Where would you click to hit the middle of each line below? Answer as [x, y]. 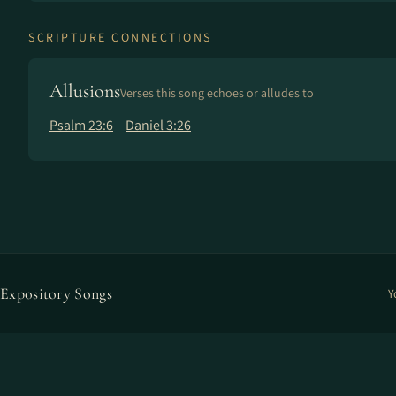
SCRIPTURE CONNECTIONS [120, 37]
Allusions [85, 91]
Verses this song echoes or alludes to [217, 93]
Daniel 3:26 [158, 125]
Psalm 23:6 [81, 125]
